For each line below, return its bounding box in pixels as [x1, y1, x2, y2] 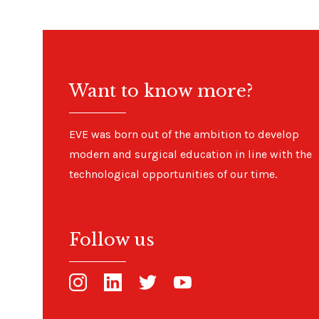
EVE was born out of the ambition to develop [69, 127, 299, 141]
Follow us [69, 229, 155, 251]
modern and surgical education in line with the [69, 147, 312, 161]
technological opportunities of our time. [69, 167, 277, 181]
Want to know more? [69, 80, 253, 102]
